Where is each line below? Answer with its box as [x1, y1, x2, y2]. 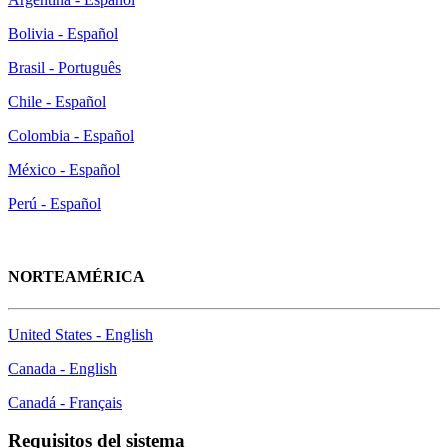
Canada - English [8, 359, 117, 377]
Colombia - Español [8, 127, 134, 145]
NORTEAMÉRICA [8, 268, 145, 286]
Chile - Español [8, 93, 106, 111]
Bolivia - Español [8, 25, 118, 43]
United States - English [8, 325, 153, 343]
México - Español [8, 161, 120, 179]
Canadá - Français [8, 393, 122, 411]
